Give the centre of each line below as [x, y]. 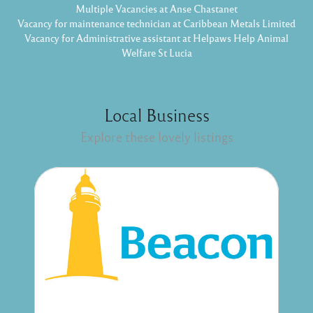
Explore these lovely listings [156, 137]
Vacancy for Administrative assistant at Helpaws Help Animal [156, 38]
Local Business [156, 115]
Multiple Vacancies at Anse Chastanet [156, 9]
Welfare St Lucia [156, 53]
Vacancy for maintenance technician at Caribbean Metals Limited [156, 23]
